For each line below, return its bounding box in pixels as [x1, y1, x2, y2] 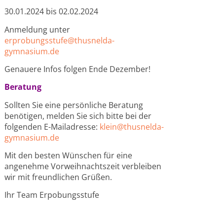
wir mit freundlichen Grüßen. [4, 172, 112, 183]
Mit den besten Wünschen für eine [4, 150, 133, 161]
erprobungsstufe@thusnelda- [4, 35, 115, 46]
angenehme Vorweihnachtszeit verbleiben [4, 161, 162, 172]
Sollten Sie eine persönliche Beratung [4, 99, 144, 110]
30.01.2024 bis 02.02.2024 [4, 6, 99, 17]
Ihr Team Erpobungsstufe [4, 189, 100, 201]
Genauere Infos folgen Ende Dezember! [4, 63, 151, 74]
